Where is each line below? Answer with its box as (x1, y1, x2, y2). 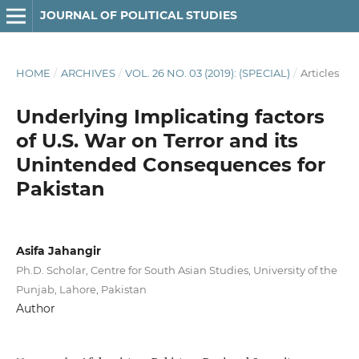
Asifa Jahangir (15, 243, 101, 258)
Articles (300, 66, 339, 79)
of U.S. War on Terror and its (15, 128, 298, 152)
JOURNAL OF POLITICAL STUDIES (39, 8, 237, 22)
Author (15, 301, 55, 316)
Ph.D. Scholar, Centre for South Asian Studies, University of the (15, 263, 337, 276)
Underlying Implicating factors (15, 104, 325, 128)
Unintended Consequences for (15, 152, 325, 176)
